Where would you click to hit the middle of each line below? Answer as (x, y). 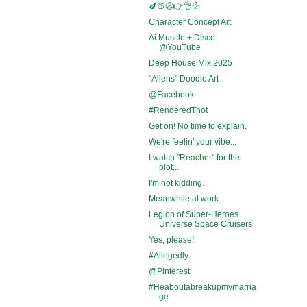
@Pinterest (169, 271)
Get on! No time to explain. (197, 126)
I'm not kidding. (176, 183)
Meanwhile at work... (186, 198)
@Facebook (171, 94)
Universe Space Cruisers (205, 224)
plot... (169, 167)
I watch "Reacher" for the (194, 157)
